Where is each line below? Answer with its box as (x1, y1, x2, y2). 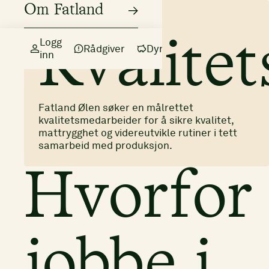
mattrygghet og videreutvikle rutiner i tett (38, 127, 237, 139)
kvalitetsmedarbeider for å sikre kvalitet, (38, 114, 234, 126)
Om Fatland (24, 3, 103, 17)
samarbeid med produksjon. (38, 139, 172, 151)
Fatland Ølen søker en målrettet (38, 101, 193, 113)
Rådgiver (83, 42, 125, 55)
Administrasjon (44, 20, 99, 29)
